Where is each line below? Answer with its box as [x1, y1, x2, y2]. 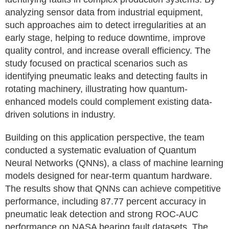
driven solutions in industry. [5, 109, 116, 120]
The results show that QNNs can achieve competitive [5, 184, 221, 194]
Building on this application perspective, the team [5, 132, 204, 143]
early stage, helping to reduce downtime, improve [5, 33, 205, 43]
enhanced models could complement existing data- [5, 97, 212, 107]
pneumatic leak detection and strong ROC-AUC [5, 209, 198, 219]
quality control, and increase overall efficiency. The [5, 45, 211, 56]
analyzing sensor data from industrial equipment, [5, 7, 203, 17]
